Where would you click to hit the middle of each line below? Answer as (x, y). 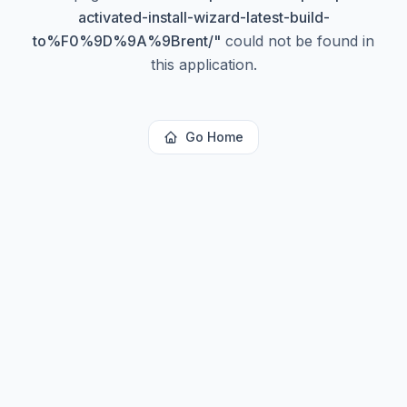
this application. (203, 65)
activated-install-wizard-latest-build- (203, 17)
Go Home (214, 137)
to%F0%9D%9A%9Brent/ (123, 41)
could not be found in (298, 41)
